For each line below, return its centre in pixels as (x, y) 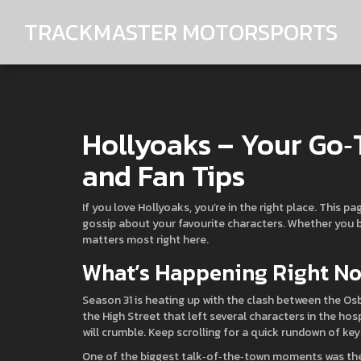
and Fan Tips (164, 176)
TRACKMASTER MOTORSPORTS (181, 32)
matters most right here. (145, 240)
